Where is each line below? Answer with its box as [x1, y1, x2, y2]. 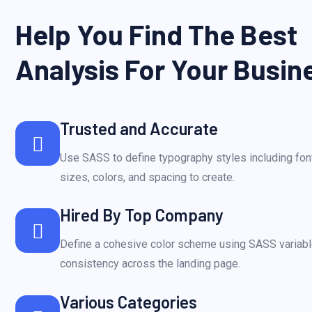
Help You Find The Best [15, 17, 297, 52]
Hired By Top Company [60, 205, 224, 226]
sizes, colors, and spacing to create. [60, 170, 235, 184]
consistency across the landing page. [60, 257, 240, 271]
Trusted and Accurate [60, 118, 218, 139]
